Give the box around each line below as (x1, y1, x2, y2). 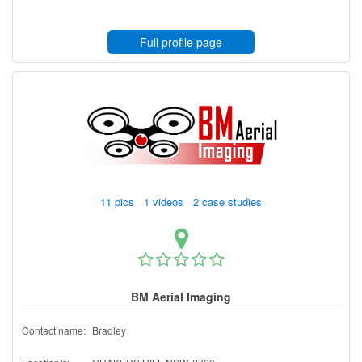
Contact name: (22, 322, 86, 337)
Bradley (92, 322, 126, 337)
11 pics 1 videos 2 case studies (97, 193, 268, 209)
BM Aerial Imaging (131, 288, 231, 305)
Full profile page (140, 33, 222, 50)
